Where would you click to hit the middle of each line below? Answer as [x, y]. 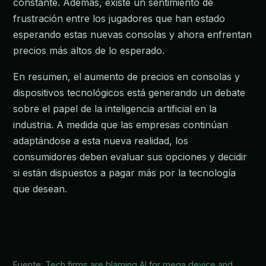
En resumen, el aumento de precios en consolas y [126, 77]
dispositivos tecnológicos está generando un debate [129, 93]
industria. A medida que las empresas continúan [121, 125]
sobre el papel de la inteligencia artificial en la [115, 109]
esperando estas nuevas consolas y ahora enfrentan [132, 34]
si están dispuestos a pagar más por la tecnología [124, 173]
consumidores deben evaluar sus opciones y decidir [130, 157]
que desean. [40, 189]
